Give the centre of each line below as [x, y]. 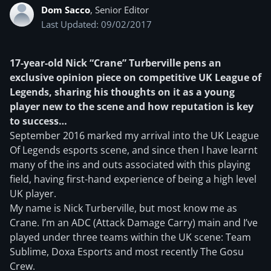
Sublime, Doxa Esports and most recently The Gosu [127, 252]
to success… [38, 121]
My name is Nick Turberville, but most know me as [123, 208]
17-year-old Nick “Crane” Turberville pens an [116, 63]
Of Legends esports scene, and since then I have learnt [134, 150]
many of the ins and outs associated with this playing [130, 165]
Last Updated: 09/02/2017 [96, 24]
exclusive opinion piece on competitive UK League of [135, 77]
